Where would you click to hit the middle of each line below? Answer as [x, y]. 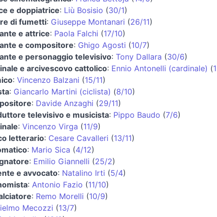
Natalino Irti [84, 173]
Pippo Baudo [137, 115]
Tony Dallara [139, 56]
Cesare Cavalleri [78, 138]
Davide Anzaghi [65, 103]
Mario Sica [51, 149]
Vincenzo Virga [50, 126]
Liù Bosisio [84, 10]
